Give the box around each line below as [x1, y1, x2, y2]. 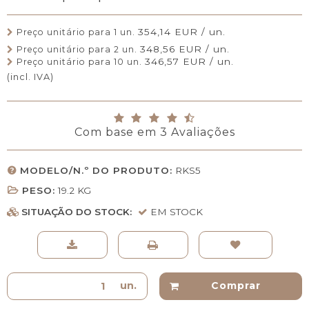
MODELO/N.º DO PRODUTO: [20, 164, 172, 176]
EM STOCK [150, 206, 203, 217]
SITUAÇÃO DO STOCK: [21, 206, 134, 217]
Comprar [210, 279, 261, 292]
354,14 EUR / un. [138, 26, 226, 38]
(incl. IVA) [7, 72, 54, 83]
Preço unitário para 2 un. [17, 43, 137, 54]
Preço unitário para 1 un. [17, 27, 135, 38]
